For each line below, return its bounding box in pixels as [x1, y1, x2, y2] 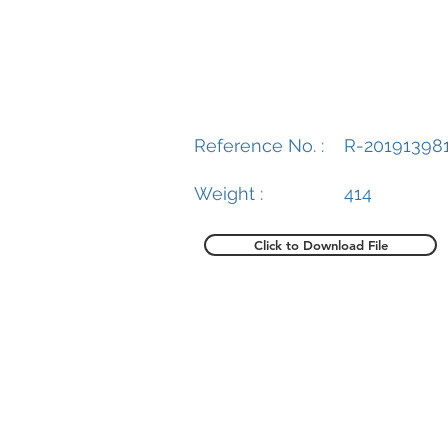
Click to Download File [253, 237, 388, 253]
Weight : [194, 183, 263, 204]
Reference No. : [194, 135, 324, 156]
